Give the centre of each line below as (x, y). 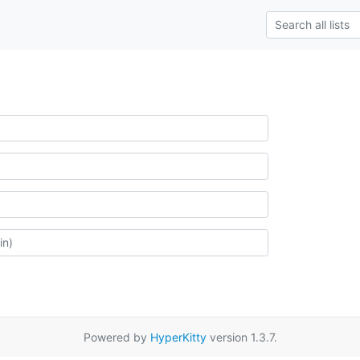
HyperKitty (178, 337)
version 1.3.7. (241, 337)
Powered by (117, 337)
